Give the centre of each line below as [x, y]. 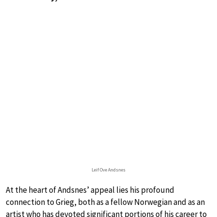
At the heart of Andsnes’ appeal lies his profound [90, 190]
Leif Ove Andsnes [108, 170]
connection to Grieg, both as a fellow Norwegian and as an [105, 202]
